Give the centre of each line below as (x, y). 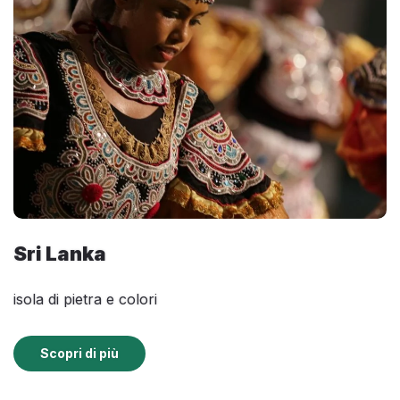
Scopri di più (79, 354)
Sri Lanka (60, 254)
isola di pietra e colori (85, 300)
